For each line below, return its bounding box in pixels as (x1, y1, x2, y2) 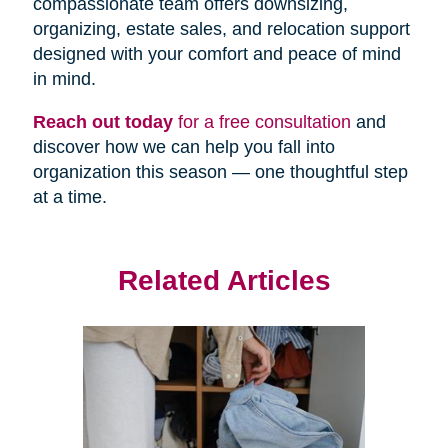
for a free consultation (172, 112, 351, 133)
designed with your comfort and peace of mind (32, 44, 401, 65)
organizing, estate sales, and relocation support (32, 19, 410, 40)
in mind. (32, 69, 96, 90)
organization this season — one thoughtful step (32, 162, 408, 183)
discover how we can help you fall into (32, 137, 335, 158)
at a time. (32, 187, 107, 208)
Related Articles (117, 264, 331, 297)
